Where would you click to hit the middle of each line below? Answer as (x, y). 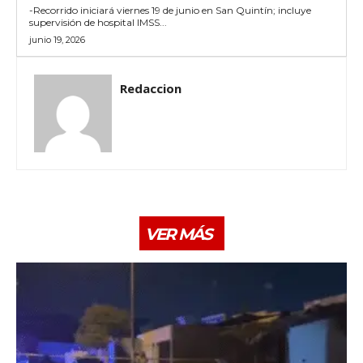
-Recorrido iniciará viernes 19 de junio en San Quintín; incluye (170, 10)
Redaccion (151, 88)
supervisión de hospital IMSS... (98, 22)
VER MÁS (178, 234)
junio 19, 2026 (57, 39)
